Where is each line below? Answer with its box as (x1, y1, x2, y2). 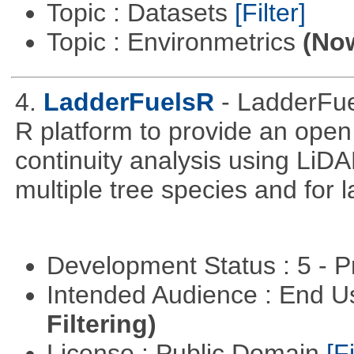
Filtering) (46, 309, 156, 338)
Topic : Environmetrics (46, 28, 303, 57)
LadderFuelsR (43, 88, 214, 117)
